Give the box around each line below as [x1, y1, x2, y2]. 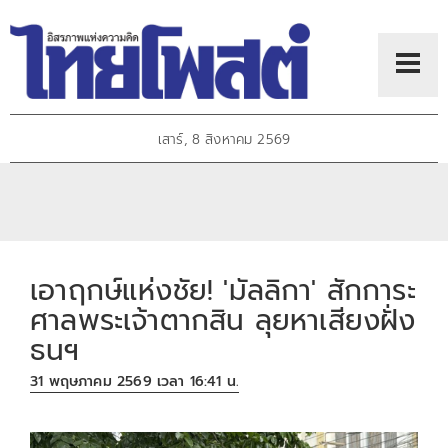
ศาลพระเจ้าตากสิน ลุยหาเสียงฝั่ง [30, 298, 416, 342]
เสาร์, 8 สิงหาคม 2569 [157, 129, 291, 151]
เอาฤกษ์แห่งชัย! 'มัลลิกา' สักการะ [30, 268, 416, 312]
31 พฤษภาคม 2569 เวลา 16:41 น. [30, 371, 240, 393]
